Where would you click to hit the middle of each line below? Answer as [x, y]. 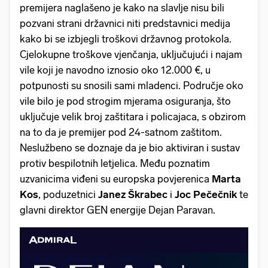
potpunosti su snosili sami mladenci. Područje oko [132, 86]
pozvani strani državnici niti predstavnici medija [125, 24]
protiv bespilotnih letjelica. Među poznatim [115, 164]
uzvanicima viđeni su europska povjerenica [116, 179]
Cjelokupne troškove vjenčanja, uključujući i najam [131, 55]
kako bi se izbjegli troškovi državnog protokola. [126, 39]
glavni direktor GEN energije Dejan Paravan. [118, 210]
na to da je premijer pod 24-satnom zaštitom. [121, 133]
